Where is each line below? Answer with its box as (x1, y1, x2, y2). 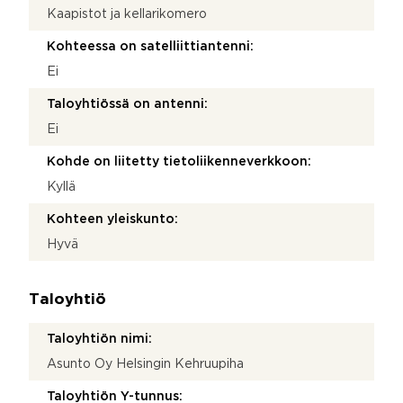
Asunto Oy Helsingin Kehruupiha (47, 358, 244, 370)
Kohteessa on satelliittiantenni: (47, 40, 254, 52)
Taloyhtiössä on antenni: (47, 98, 208, 110)
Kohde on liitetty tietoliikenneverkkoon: (47, 156, 311, 167)
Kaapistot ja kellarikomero (47, 8, 207, 20)
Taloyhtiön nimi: (47, 333, 152, 345)
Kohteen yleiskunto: (47, 213, 178, 225)
